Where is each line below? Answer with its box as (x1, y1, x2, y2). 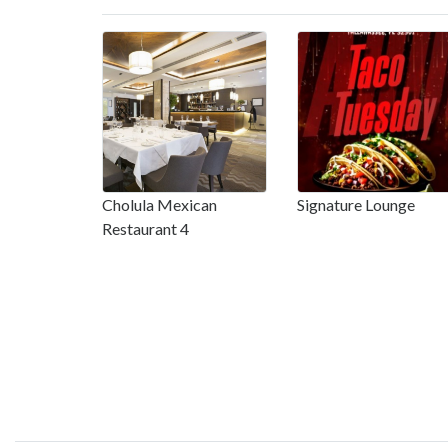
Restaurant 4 (102, 218, 189, 238)
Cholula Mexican (102, 194, 217, 214)
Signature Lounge (297, 194, 415, 214)
